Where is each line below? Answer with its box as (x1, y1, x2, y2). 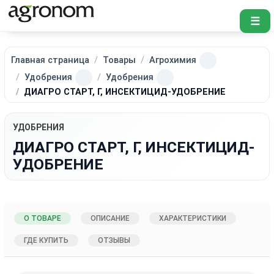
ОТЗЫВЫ (98, 235, 131, 245)
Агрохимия (149, 54, 197, 65)
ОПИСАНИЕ (91, 213, 130, 223)
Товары (103, 54, 136, 65)
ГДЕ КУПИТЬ (24, 235, 69, 245)
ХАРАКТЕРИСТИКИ (159, 213, 227, 223)
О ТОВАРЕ (24, 213, 62, 223)
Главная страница (11, 54, 90, 65)
